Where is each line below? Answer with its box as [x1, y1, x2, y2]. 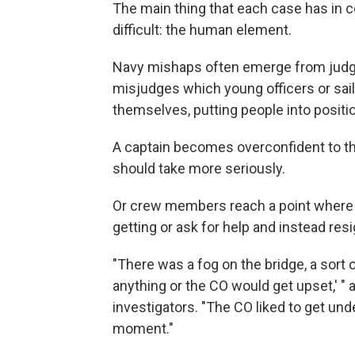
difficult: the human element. [113, 21, 292, 39]
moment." [113, 320, 174, 338]
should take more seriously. [113, 160, 285, 177]
